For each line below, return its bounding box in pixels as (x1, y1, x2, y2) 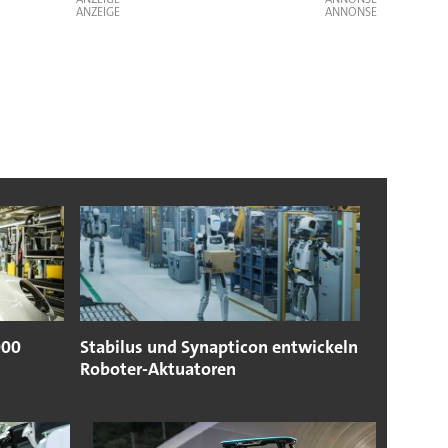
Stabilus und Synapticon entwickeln (79, 335, 358, 360)
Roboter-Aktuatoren (79, 357, 236, 382)
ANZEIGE (76, 3, 120, 20)
